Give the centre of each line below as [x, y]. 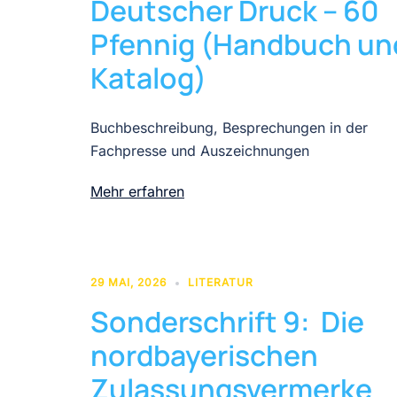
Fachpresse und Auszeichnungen [200, 150]
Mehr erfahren [137, 191]
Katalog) [148, 78]
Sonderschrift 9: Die [227, 321]
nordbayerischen [204, 355]
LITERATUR [221, 282]
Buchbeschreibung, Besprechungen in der [229, 127]
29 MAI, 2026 [128, 282]
